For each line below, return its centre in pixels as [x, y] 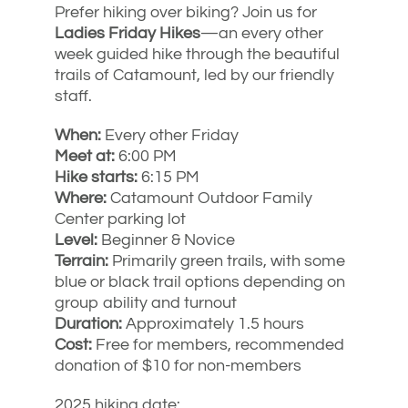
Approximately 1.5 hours [213, 323]
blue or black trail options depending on [200, 281]
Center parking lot [120, 219]
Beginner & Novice [166, 240]
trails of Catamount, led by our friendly [194, 75]
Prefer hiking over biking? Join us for [186, 12]
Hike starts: [96, 177]
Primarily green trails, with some [227, 260]
